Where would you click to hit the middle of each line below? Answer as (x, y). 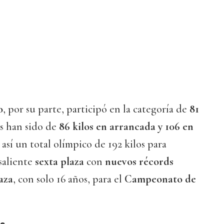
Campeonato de (160, 179)
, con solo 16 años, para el (69, 179)
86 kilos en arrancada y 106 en (126, 127)
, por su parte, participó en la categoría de (95, 109)
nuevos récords (139, 162)
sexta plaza (58, 162)
